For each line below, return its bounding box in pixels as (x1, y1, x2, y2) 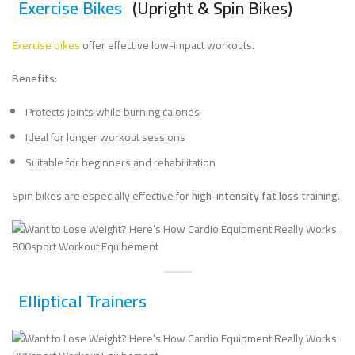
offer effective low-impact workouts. (80, 35, 254, 55)
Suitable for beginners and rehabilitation (25, 152, 216, 173)
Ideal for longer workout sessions (25, 127, 185, 147)
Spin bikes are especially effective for (12, 185, 192, 206)
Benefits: (12, 68, 57, 89)
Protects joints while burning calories (25, 101, 200, 122)
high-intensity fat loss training (192, 185, 338, 206)
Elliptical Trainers (18, 284, 147, 318)
